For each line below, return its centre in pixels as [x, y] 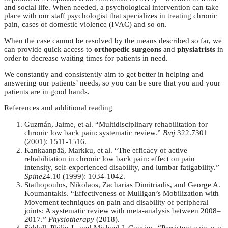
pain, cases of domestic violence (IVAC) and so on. [85, 25]
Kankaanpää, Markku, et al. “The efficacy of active [106, 150]
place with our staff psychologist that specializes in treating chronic [111, 16]
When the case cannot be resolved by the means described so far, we [113, 41]
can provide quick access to [49, 50]
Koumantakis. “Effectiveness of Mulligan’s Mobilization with [122, 194]
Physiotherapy [71, 220]
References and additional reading [58, 108]
